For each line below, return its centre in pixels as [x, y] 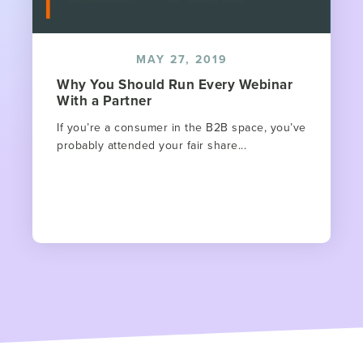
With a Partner [104, 100]
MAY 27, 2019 [181, 59]
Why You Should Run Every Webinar [175, 84]
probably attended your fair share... [152, 145]
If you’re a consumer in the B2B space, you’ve [181, 127]
